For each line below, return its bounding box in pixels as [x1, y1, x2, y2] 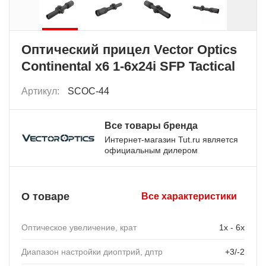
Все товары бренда [104, 121, 198, 131]
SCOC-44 [68, 86, 109, 97]
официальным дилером [104, 145, 198, 156]
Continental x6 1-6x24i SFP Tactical [21, 59, 235, 74]
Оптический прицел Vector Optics [21, 42, 237, 58]
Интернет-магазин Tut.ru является [104, 135, 238, 145]
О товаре [21, 191, 69, 203]
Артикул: [21, 86, 62, 97]
